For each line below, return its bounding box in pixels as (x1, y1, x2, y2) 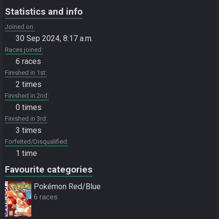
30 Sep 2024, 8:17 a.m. (16, 34, 93, 43)
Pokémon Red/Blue (34, 182, 101, 191)
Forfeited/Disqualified (5, 138, 67, 145)
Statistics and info (5, 6, 83, 17)
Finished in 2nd (5, 92, 47, 99)
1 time (16, 149, 37, 158)
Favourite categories (5, 164, 92, 175)
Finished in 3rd (5, 115, 46, 122)
